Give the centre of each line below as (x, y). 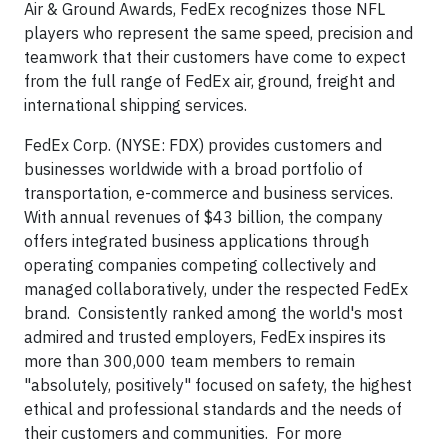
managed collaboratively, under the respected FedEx (216, 289)
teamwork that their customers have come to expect (215, 57)
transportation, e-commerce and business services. (210, 193)
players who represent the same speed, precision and (218, 33)
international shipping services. (135, 105)
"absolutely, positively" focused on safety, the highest (218, 385)
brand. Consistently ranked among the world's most (213, 313)
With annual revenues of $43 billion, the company (203, 217)
